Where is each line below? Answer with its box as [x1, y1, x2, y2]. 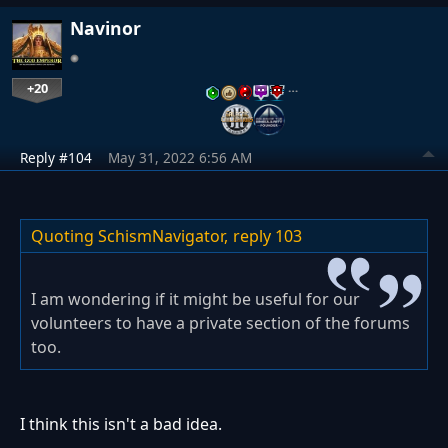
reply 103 [233, 224, 302, 247]
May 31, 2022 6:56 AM [108, 147, 252, 167]
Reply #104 [20, 147, 92, 167]
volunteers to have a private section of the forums [31, 311, 410, 334]
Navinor [70, 15, 141, 40]
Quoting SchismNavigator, [31, 224, 228, 247]
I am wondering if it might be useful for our [31, 287, 360, 310]
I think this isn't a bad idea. [20, 412, 226, 435]
